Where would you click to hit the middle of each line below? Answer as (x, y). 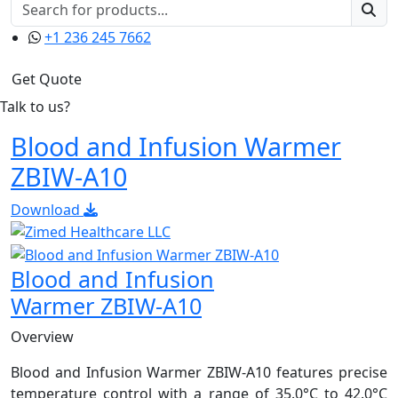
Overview (42, 337)
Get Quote (47, 79)
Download (47, 209)
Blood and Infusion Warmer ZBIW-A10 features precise (199, 373)
